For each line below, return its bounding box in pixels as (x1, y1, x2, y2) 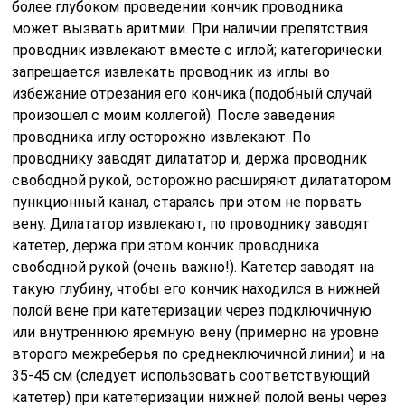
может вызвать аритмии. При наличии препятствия (12, 19, 369, 37)
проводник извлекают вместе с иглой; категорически (12, 41, 382, 59)
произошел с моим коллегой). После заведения (12, 106, 336, 124)
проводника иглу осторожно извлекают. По (12, 127, 312, 146)
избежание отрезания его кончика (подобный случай (12, 84, 372, 102)
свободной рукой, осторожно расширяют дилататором (12, 171, 391, 189)
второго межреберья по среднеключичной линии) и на (12, 344, 386, 363)
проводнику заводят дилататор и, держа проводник (12, 149, 368, 167)
